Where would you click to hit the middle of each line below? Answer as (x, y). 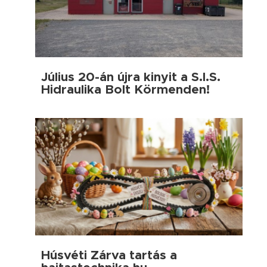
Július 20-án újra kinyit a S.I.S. (131, 77)
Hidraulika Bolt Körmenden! (125, 89)
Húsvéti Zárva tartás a (109, 255)
